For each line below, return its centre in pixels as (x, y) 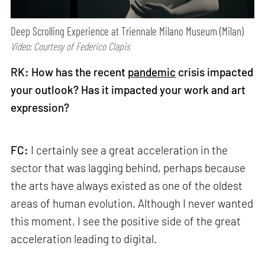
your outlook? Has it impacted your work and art (128, 90)
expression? (40, 108)
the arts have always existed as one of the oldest (127, 185)
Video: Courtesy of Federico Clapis (70, 46)
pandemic (152, 72)
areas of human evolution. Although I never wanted (132, 203)
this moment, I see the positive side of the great (126, 221)
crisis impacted (215, 72)
